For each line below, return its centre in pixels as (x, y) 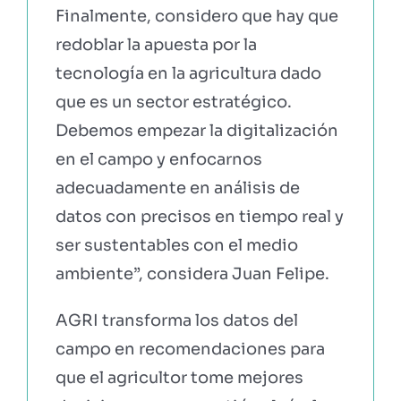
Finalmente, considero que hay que (196, 16)
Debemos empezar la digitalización (196, 130)
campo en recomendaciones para (190, 349)
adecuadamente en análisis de (177, 188)
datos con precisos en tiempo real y (199, 216)
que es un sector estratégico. (173, 102)
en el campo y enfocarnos (158, 159)
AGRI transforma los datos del (176, 320)
